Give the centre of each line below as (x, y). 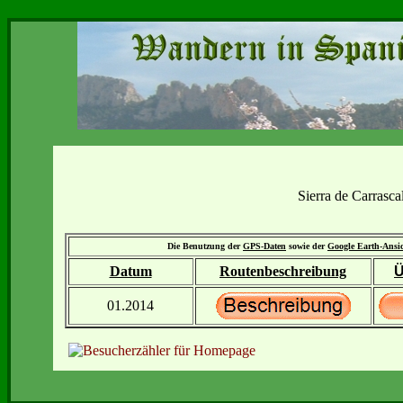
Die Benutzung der (205, 246)
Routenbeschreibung (283, 271)
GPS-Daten (264, 246)
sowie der (307, 246)
